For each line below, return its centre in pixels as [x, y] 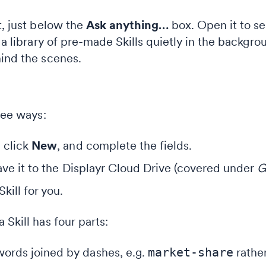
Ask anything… [127, 25]
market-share [191, 252]
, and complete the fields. [125, 145]
